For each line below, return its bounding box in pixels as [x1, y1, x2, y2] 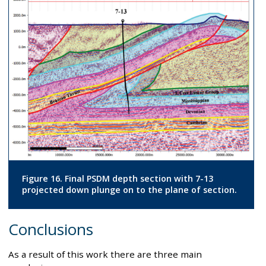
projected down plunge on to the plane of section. [21, 184, 237, 196]
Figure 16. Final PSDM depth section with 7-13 [21, 173, 213, 185]
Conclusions [8, 218, 93, 240]
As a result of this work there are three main [8, 248, 202, 260]
